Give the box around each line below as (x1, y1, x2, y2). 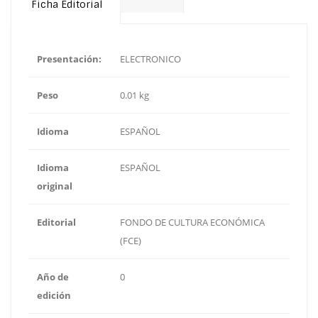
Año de (37, 270, 69, 284)
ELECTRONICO (120, 53, 181, 66)
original (37, 180, 72, 193)
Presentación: (37, 53, 102, 66)
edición (37, 289, 71, 302)
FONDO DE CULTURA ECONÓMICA (120, 216, 265, 229)
